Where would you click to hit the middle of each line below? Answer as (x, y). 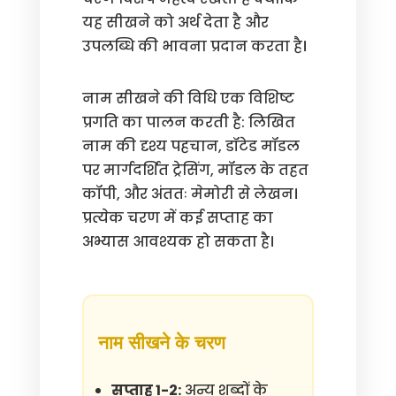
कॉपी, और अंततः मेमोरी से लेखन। (190, 194)
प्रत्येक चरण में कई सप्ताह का (177, 218)
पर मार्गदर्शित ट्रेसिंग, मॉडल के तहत (195, 170)
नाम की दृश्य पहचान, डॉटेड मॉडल (190, 146)
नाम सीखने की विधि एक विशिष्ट (188, 99)
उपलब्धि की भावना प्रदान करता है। (194, 46)
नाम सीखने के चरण (161, 343)
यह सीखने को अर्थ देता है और (175, 23)
